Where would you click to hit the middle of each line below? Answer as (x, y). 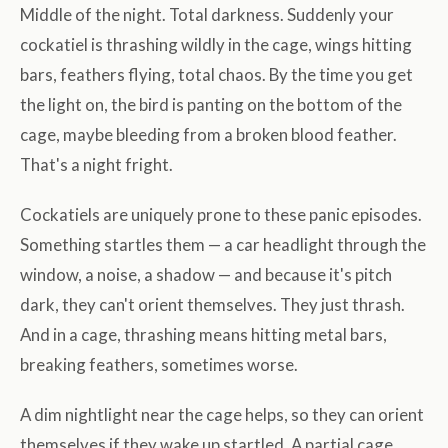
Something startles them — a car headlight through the (223, 245)
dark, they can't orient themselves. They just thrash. (212, 305)
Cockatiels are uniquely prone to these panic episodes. (221, 215)
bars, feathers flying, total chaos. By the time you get (216, 75)
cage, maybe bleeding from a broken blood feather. (208, 135)
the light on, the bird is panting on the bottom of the (211, 105)
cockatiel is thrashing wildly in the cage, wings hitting (216, 45)
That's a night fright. (96, 165)
